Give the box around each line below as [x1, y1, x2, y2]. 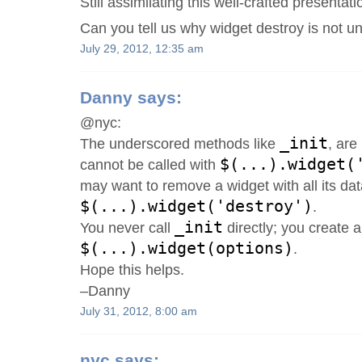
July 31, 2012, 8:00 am [80, 305, 198, 318]
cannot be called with [80, 156, 221, 173]
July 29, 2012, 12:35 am [80, 43, 204, 56]
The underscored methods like [80, 135, 280, 152]
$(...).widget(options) [80, 238, 294, 258]
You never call [80, 219, 175, 236]
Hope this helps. [80, 261, 185, 278]
